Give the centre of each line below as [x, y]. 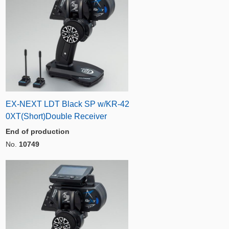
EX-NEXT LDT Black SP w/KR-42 [67, 104]
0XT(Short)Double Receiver [56, 116]
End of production [38, 131]
